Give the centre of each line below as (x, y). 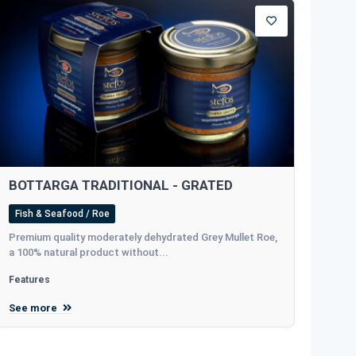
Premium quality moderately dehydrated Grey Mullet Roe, (143, 237)
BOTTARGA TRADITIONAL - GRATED (121, 185)
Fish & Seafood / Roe (62, 213)
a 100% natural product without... (89, 252)
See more (35, 308)
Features (30, 279)
